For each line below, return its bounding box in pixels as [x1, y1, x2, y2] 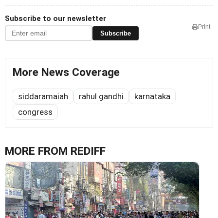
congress [18, 107, 53, 117]
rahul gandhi [79, 91, 124, 102]
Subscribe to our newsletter [5, 14, 106, 23]
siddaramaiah [18, 91, 68, 102]
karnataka [134, 91, 170, 102]
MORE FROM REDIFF [5, 145, 106, 158]
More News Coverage [13, 66, 120, 79]
